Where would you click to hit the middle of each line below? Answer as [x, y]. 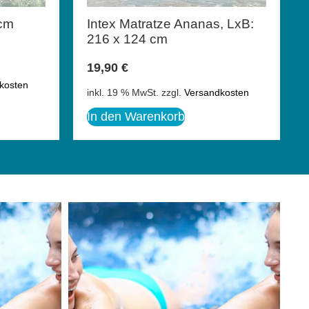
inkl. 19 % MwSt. [123, 92]
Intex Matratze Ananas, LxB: [170, 24]
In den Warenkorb [136, 116]
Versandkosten [217, 92]
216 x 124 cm [127, 39]
